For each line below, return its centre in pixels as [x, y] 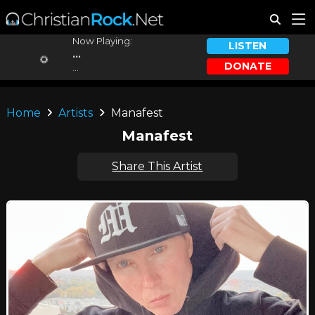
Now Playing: [102, 41]
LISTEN [248, 46]
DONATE [247, 66]
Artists [76, 113]
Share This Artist [157, 166]
